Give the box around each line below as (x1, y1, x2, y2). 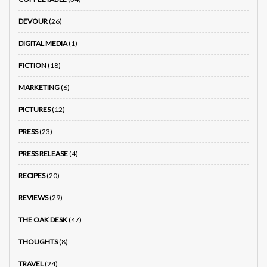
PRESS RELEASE (18, 149, 68, 159)
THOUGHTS (18, 237, 58, 247)
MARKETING (18, 83, 60, 92)
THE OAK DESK (18, 215, 67, 225)
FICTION (18, 61, 46, 70)
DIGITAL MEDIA (18, 39, 67, 48)
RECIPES (18, 171, 45, 181)
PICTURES (18, 105, 51, 114)
